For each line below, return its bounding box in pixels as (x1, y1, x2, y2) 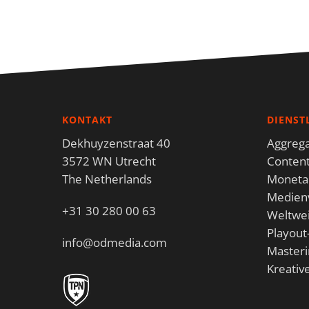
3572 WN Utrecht (62, 153, 156, 170)
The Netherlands (62, 171, 152, 188)
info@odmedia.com (62, 235, 167, 251)
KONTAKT (62, 113, 112, 127)
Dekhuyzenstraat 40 (62, 135, 170, 152)
